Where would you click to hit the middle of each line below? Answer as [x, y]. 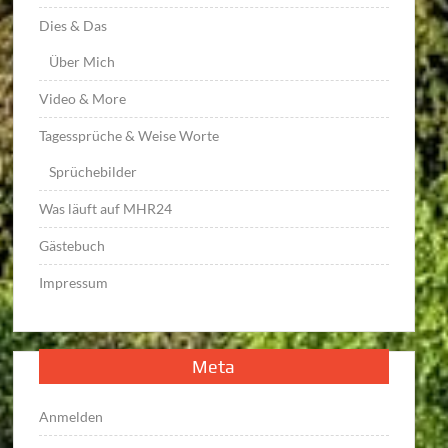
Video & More [83, 98]
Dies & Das [73, 25]
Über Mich [82, 61]
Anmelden [71, 416]
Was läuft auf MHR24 [106, 208]
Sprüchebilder [93, 171]
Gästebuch [72, 245]
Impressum [74, 282]
